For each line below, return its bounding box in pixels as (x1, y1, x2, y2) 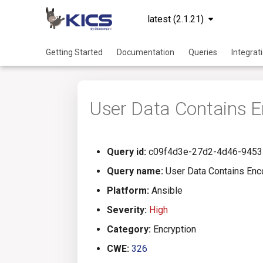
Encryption (151, 224, 196, 235)
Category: (107, 224, 151, 235)
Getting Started (46, 48, 103, 57)
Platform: (107, 185, 149, 196)
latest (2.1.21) (147, 14, 204, 25)
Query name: (107, 166, 163, 177)
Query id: (107, 146, 146, 157)
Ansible (149, 185, 183, 196)
